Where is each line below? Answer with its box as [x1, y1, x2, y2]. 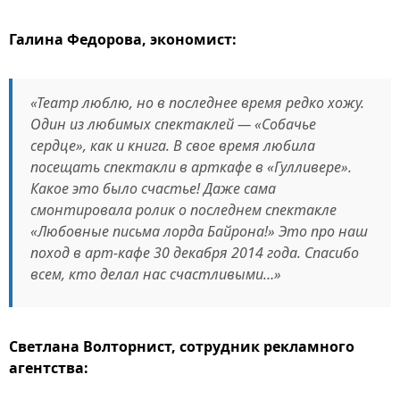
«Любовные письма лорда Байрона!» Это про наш [30, 221, 368, 241]
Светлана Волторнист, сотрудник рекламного [9, 337, 354, 356]
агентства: [9, 358, 88, 378]
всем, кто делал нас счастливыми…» [30, 264, 281, 284]
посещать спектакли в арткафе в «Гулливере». [30, 157, 352, 177]
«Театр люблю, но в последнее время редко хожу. [30, 93, 364, 112]
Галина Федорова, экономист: [9, 29, 237, 49]
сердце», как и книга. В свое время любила [30, 136, 315, 155]
